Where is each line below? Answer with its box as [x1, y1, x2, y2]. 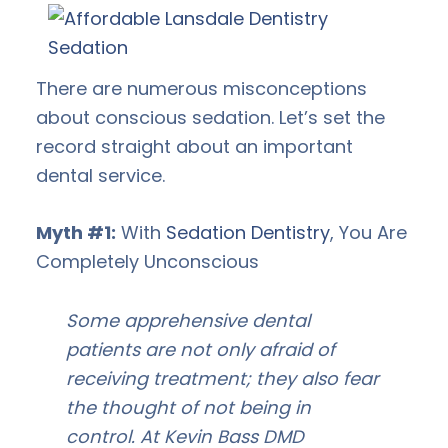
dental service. [36, 162, 165, 188]
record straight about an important [36, 133, 353, 159]
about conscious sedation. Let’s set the [36, 104, 385, 130]
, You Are [330, 219, 407, 245]
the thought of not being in [66, 394, 311, 420]
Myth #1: [36, 219, 116, 245]
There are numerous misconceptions [36, 75, 367, 101]
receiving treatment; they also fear [66, 365, 379, 391]
